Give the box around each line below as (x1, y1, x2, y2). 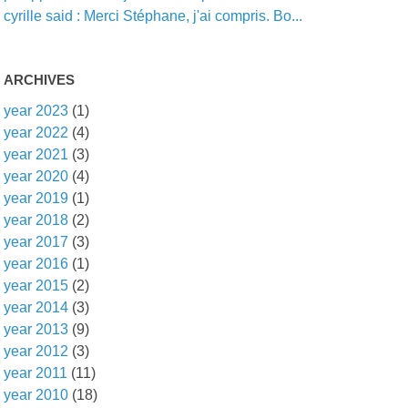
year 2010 (4, 387, 69, 403)
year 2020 (4, 168, 69, 184)
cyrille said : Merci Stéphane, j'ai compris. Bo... (4, 8, 303, 24)
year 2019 (4, 190, 69, 206)
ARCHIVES (4, 72, 76, 87)
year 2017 (4, 234, 69, 250)
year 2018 (4, 212, 69, 228)
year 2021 (4, 147, 69, 162)
